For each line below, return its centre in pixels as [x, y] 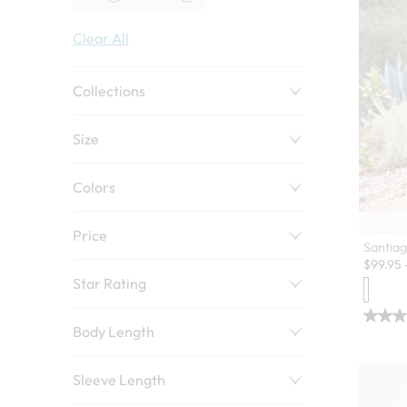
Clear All [101, 38]
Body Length [114, 331]
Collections [109, 90]
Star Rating [109, 283]
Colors [94, 187]
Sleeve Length [119, 379]
